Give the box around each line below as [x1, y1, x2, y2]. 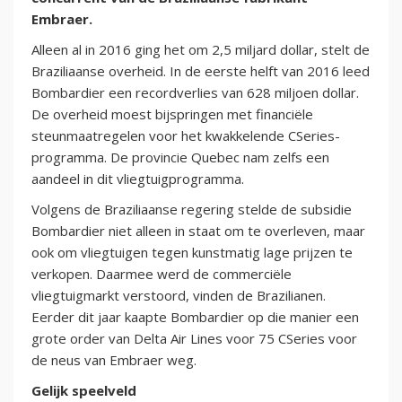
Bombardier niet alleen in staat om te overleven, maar [31, 222, 365, 240]
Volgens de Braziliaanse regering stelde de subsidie [31, 200, 352, 219]
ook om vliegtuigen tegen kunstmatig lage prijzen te [31, 243, 353, 262]
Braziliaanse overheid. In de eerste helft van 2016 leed [31, 62, 370, 81]
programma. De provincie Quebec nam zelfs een [31, 148, 329, 167]
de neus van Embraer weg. [31, 351, 197, 370]
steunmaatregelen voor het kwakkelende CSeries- [31, 127, 340, 145]
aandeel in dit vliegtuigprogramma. [31, 170, 244, 188]
